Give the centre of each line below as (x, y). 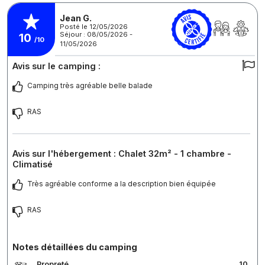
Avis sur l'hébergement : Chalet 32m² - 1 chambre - (122, 154)
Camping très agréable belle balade (90, 86)
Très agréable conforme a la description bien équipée (122, 184)
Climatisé (33, 164)
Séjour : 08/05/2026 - (96, 34)
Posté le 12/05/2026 (94, 26)
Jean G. (76, 18)
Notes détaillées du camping (75, 247)
